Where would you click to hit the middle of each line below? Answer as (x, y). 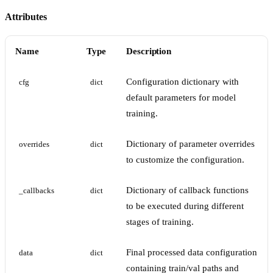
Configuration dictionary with (183, 82)
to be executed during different (185, 206)
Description (149, 51)
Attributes (26, 17)
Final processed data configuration (192, 253)
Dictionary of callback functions (187, 190)
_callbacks (37, 191)
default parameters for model (181, 98)
